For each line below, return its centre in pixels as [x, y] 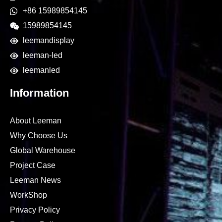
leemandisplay [49, 41]
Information [39, 93]
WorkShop [28, 195]
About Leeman [36, 121]
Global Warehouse [43, 151]
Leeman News [35, 180]
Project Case [33, 166]
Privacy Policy [35, 210]
